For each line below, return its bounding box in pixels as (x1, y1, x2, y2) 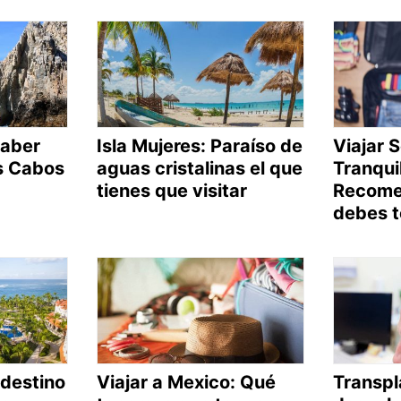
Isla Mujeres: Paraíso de (96, 134, 303, 157)
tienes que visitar (96, 179, 247, 201)
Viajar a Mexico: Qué (96, 371, 276, 393)
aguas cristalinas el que (96, 157, 303, 179)
